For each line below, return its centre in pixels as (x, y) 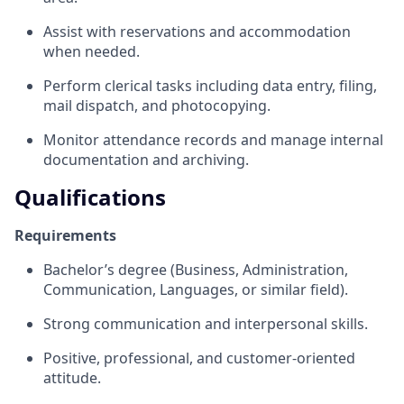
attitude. (72, 377)
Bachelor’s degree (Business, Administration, (196, 269)
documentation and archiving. (146, 159)
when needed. (92, 51)
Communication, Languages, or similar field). (196, 289)
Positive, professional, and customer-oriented (199, 358)
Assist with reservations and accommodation (197, 31)
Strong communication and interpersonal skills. (206, 323)
